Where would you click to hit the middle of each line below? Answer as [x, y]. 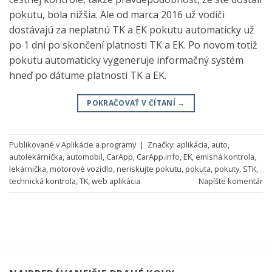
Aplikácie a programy [99, 145]
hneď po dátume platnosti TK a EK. [89, 75]
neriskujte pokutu [149, 169]
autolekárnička [36, 157]
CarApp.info [158, 157]
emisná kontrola [225, 157]
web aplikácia [116, 181]
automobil [84, 157]
